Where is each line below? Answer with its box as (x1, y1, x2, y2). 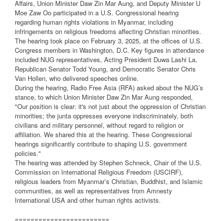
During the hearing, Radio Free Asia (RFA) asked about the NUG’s (15, 83, 203, 93)
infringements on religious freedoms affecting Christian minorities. (15, 27, 201, 37)
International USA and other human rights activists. (15, 195, 161, 205)
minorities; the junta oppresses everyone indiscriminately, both (15, 111, 193, 121)
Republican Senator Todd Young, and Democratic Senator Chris (15, 64, 196, 74)
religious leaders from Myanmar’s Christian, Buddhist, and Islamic (15, 177, 203, 186)
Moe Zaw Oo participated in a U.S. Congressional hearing (15, 8, 179, 18)
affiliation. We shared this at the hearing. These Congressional (15, 130, 192, 140)
